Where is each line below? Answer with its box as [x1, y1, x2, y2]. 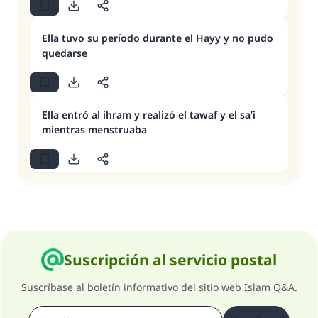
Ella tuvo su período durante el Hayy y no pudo [42, 31, 273, 45]
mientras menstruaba [42, 123, 147, 136]
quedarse [42, 46, 87, 60]
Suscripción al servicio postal [64, 250, 277, 270]
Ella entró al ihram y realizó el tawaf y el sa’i [42, 108, 256, 121]
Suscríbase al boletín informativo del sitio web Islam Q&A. [21, 280, 297, 294]
